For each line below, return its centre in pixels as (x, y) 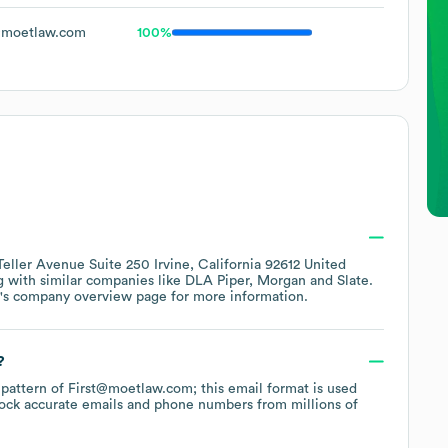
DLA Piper (217, 280)
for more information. (237, 296)
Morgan (281, 280)
